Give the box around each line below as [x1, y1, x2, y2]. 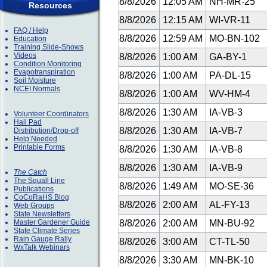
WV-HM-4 [207, 89, 253, 99]
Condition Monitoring [14, 60, 82, 68]
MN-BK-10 [207, 255, 256, 265]
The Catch [14, 168, 47, 176]
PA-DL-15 [207, 70, 253, 80]
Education [14, 35, 46, 43]
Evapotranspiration [14, 68, 75, 76]
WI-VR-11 [207, 15, 253, 25]
